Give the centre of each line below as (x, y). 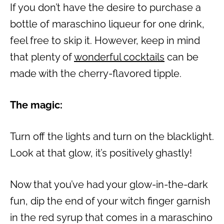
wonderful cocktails (119, 57)
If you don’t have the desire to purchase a (105, 8)
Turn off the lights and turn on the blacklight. (112, 137)
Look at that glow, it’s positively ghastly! (101, 153)
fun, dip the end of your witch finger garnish (110, 201)
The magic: (36, 105)
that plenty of (42, 57)
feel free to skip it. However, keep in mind (105, 41)
